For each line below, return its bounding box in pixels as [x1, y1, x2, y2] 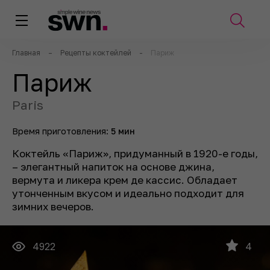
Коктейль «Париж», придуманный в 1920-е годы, [12, 147, 258, 160]
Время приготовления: [12, 126, 111, 136]
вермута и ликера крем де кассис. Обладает [12, 174, 237, 186]
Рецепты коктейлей [60, 48, 131, 57]
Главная [12, 48, 40, 57]
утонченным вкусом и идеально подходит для [12, 187, 244, 199]
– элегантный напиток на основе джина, [12, 160, 215, 173]
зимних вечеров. [12, 200, 94, 213]
